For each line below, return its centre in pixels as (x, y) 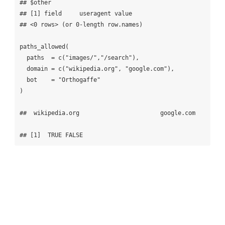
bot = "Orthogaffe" (23, 80)
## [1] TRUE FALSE (51, 135)
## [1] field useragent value (83, 13)
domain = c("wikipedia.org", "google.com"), (23, 69)
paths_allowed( (44, 46)
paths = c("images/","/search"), (23, 58)
